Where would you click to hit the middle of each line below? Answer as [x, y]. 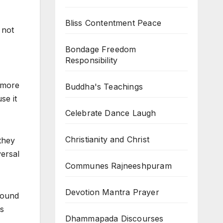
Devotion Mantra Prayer [112, 192]
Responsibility [91, 60]
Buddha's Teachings [104, 87]
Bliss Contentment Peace [113, 23]
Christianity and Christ [107, 139]
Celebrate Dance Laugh [111, 113]
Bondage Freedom [101, 49]
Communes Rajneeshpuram [118, 166]
